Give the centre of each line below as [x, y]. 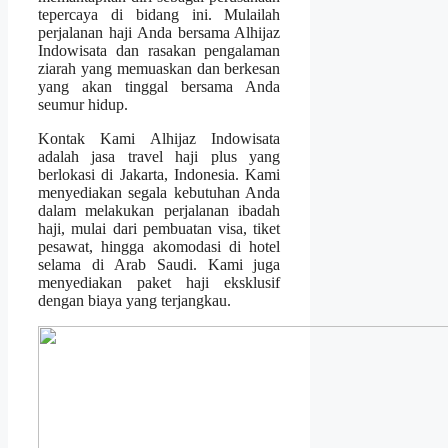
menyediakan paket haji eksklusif [159, 283]
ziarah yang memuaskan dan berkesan [159, 69]
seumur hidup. [83, 105]
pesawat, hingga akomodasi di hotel [159, 247]
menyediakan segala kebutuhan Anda [159, 193]
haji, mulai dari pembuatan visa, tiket [159, 229]
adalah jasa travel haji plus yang [159, 157]
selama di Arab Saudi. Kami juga [159, 265]
